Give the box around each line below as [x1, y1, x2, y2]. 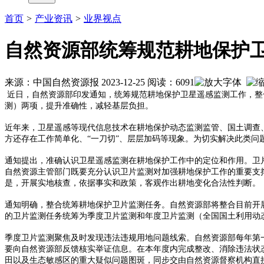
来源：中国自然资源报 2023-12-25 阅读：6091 [5, 77, 194, 87]
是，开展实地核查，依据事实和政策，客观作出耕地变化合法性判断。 [5, 178, 260, 187]
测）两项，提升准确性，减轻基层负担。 [5, 101, 153, 110]
